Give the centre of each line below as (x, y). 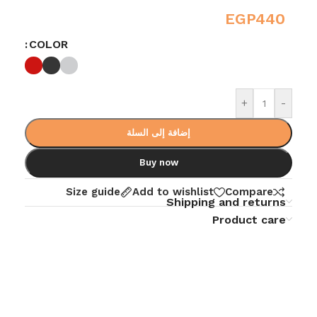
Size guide (93, 192)
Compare (249, 192)
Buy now (158, 162)
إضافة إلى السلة (158, 132)
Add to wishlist (173, 192)
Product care (249, 219)
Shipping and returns (226, 202)
